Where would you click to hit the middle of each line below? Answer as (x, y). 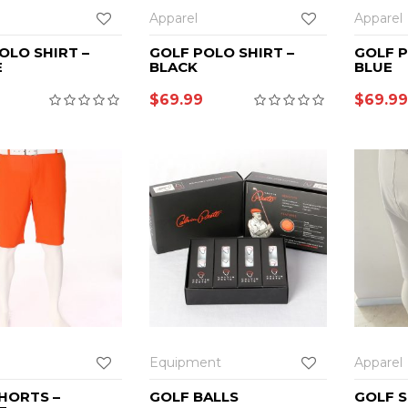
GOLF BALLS (194, 396)
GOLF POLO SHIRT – (222, 52)
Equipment (185, 362)
